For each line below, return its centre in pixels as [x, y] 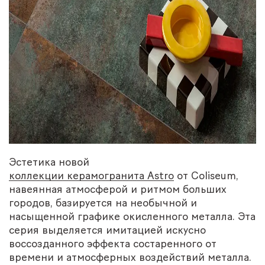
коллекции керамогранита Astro [91, 176]
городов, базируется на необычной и [103, 203]
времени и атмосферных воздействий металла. [130, 257]
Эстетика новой [49, 162]
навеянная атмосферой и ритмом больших [118, 189]
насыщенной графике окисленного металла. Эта [132, 216]
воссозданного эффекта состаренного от [113, 244]
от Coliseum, [206, 176]
